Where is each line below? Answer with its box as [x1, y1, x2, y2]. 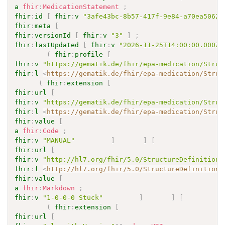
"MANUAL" [43, 136, 75, 144]
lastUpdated [35, 41, 79, 49]
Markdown [43, 184, 75, 192]
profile [75, 50, 103, 58]
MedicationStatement [43, 3, 120, 11]
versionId [35, 31, 71, 39]
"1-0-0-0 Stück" [43, 193, 103, 201]
